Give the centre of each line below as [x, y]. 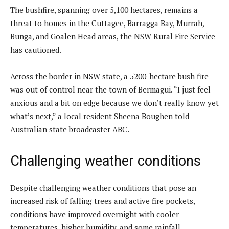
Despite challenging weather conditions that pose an [103, 187]
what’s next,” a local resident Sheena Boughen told [100, 116]
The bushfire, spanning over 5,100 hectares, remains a [104, 9]
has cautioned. [36, 49]
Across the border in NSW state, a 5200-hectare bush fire [109, 76]
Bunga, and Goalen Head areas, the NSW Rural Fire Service [113, 36]
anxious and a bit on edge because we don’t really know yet [114, 102]
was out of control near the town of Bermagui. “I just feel [110, 89]
